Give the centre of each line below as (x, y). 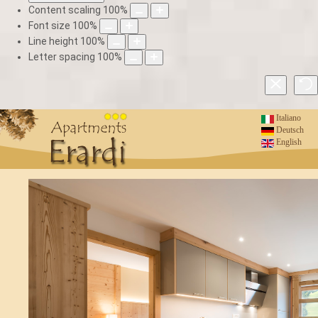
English (288, 142)
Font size (49, 26)
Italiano (287, 118)
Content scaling (65, 10)
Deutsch (289, 130)
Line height (53, 41)
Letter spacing (62, 57)
